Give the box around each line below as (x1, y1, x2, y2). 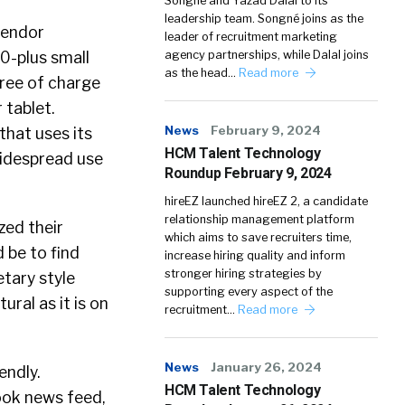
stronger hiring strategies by (165, 267, 322, 280)
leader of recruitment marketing (165, 30, 337, 43)
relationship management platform (165, 212, 354, 226)
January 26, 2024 (211, 360, 322, 374)
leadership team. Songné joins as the (165, 12, 363, 25)
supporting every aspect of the (165, 285, 333, 298)
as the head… (165, 66, 239, 80)
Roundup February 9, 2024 (165, 165, 332, 182)
